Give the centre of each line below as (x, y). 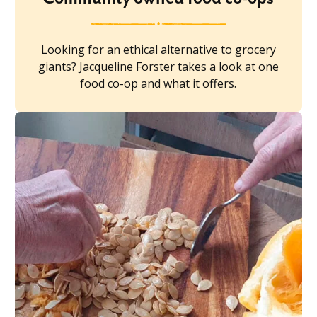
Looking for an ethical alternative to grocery (158, 49)
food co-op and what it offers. (158, 83)
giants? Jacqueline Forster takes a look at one (158, 66)
